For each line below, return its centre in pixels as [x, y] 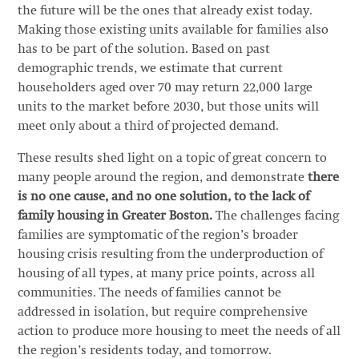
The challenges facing [275, 216]
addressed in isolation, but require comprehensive [162, 313]
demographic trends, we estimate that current [150, 69]
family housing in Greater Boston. [115, 216]
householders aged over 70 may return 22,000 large [165, 88]
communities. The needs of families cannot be [149, 293]
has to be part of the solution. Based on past [143, 50]
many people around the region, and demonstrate [162, 178]
